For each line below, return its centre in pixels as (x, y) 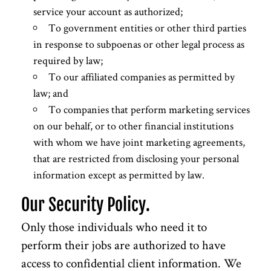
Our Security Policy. (86, 204)
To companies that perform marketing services (149, 109)
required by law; (68, 60)
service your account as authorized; (108, 11)
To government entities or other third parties (147, 27)
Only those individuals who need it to (114, 226)
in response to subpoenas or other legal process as (139, 44)
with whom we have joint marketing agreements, (139, 142)
